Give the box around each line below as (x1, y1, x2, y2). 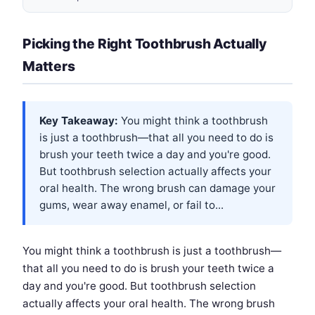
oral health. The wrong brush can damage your (39, 181, 276, 195)
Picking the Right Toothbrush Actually (22, 34, 266, 52)
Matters (22, 57, 75, 75)
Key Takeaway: (39, 113, 118, 127)
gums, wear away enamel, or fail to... (39, 198, 224, 212)
